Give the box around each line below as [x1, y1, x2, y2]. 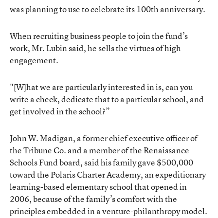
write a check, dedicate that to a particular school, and [10, 93, 204, 105]
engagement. [10, 54, 58, 66]
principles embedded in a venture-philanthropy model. [10, 205, 207, 217]
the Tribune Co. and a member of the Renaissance [10, 144, 189, 156]
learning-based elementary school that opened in [10, 181, 187, 192]
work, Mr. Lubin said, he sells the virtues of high [10, 42, 181, 54]
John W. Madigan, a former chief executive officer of [10, 132, 198, 144]
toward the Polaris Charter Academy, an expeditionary [10, 168, 206, 180]
